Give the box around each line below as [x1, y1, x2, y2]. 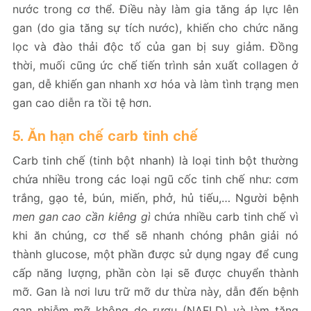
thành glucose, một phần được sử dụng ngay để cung [12, 246, 299, 261]
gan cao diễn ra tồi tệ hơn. [12, 95, 151, 110]
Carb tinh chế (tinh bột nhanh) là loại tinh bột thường [12, 153, 299, 167]
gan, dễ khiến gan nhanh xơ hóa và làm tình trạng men [12, 76, 299, 91]
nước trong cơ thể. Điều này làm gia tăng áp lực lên [12, 1, 299, 16]
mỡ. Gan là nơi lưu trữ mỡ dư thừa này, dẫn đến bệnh [12, 284, 299, 299]
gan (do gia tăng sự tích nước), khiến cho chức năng [12, 20, 299, 35]
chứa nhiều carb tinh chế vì [150, 209, 299, 224]
